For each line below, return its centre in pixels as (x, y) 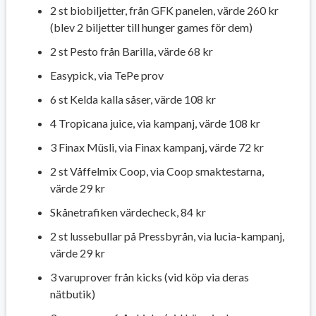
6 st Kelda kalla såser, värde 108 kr (133, 99)
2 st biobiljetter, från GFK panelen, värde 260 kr (164, 10)
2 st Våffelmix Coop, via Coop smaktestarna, (157, 171)
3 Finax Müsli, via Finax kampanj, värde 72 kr (157, 147)
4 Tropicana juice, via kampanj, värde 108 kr (155, 123)
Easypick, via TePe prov (107, 75)
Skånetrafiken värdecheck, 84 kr (128, 212)
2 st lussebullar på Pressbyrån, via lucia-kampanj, (167, 236)
